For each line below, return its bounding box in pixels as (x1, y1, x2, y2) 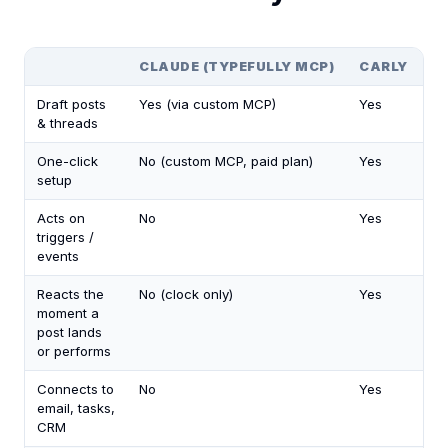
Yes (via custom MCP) (139, 96, 276, 113)
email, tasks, (37, 400, 115, 417)
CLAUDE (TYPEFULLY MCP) (139, 59, 335, 75)
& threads (37, 115, 98, 132)
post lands (37, 324, 102, 341)
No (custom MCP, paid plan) (139, 153, 313, 170)
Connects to (37, 381, 114, 398)
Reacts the (37, 286, 104, 303)
